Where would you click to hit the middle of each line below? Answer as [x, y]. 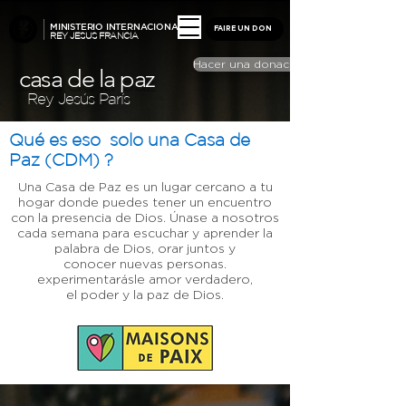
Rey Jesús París [79, 98]
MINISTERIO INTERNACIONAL [117, 26]
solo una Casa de [175, 140]
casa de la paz [87, 79]
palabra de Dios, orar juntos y [145, 248]
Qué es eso [55, 140]
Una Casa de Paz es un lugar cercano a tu [145, 187]
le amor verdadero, [193, 279]
